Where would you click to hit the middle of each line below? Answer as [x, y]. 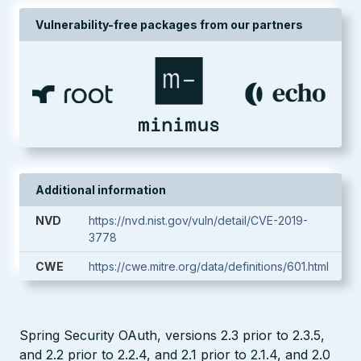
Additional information [101, 190]
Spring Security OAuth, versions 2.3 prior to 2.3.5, [172, 335]
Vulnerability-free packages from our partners [169, 25]
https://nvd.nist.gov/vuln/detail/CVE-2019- [198, 220]
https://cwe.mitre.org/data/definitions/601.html [209, 266]
